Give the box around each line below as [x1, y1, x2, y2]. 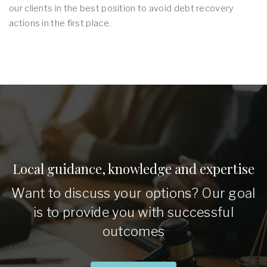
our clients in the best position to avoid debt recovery [9, 3, 234, 14]
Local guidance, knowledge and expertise [13, 160, 254, 178]
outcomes [102, 223, 165, 239]
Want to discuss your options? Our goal [11, 185, 256, 201]
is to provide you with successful [33, 204, 234, 220]
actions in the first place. [9, 18, 111, 29]
